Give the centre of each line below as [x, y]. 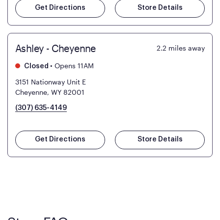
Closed [36, 67]
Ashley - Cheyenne [55, 48]
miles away [187, 48]
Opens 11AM [73, 66]
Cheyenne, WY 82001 [50, 92]
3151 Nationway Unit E [51, 82]
